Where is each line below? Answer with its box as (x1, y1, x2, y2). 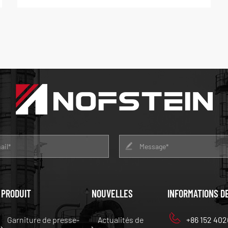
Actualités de (98, 215, 144, 225)
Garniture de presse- (7, 215, 79, 225)
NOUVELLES (92, 187, 133, 200)
